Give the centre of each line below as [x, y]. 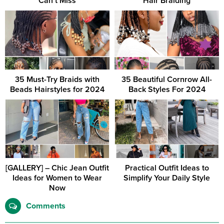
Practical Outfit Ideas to [167, 168]
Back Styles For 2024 [167, 89]
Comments [46, 206]
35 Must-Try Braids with [57, 79]
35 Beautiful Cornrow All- [167, 79]
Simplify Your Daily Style [167, 178]
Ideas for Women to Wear [57, 178]
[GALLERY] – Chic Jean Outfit [57, 168]
